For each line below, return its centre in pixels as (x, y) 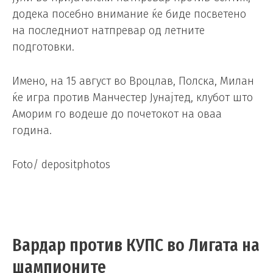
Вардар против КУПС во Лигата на (136, 245)
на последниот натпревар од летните (108, 31)
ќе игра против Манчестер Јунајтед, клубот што (133, 98)
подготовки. (43, 47)
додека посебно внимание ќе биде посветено (129, 14)
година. (32, 131)
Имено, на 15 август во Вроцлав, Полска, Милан (133, 81)
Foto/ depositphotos (61, 165)
